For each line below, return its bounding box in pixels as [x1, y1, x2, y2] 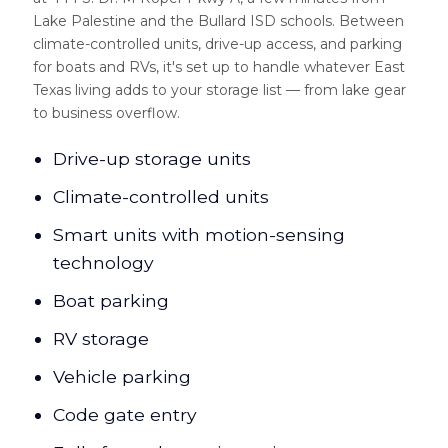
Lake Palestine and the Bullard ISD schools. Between [33, 12, 404, 31]
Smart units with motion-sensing [53, 224, 345, 246]
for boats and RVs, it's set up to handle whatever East [33, 58, 405, 77]
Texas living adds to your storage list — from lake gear [33, 81, 406, 100]
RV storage [53, 328, 149, 350]
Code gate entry [53, 404, 197, 426]
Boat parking [53, 290, 169, 312]
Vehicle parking [53, 366, 191, 388]
